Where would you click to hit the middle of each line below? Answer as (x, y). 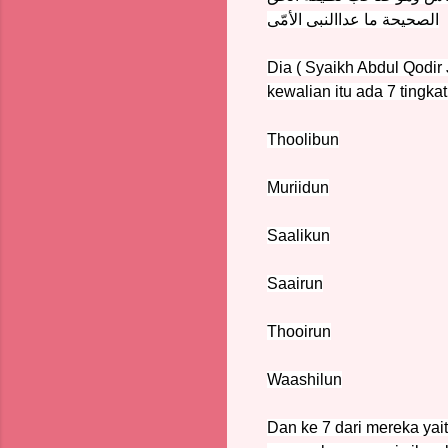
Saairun (295, 283)
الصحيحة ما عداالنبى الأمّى (353, 19)
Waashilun (304, 379)
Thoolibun (303, 139)
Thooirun (299, 331)
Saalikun (298, 235)
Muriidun (298, 187)
